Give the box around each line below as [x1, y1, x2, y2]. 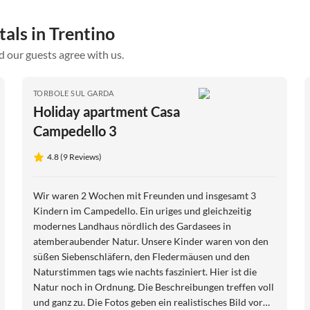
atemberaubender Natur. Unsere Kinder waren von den [33, 235, 268, 248]
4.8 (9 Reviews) [47, 152, 102, 163]
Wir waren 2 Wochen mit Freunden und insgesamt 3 [33, 190, 256, 202]
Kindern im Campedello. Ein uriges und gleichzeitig [33, 205, 251, 217]
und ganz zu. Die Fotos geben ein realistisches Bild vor [33, 296, 263, 309]
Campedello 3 [33, 122, 117, 140]
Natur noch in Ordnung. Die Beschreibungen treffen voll [33, 281, 274, 293]
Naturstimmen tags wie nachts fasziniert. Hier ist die [33, 266, 257, 278]
